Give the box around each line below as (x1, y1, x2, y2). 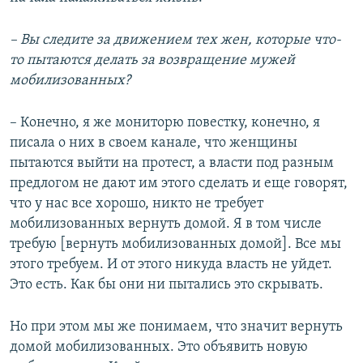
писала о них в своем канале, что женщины (10, 135, 297, 151)
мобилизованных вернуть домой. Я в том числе (10, 216, 322, 232)
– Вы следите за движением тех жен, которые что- (10, 32, 341, 48)
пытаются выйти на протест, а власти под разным (10, 155, 334, 171)
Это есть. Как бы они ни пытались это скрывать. (10, 276, 323, 293)
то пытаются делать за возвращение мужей (10, 52, 295, 68)
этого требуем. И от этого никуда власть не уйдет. (10, 256, 332, 272)
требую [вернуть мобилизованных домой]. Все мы (10, 236, 341, 252)
